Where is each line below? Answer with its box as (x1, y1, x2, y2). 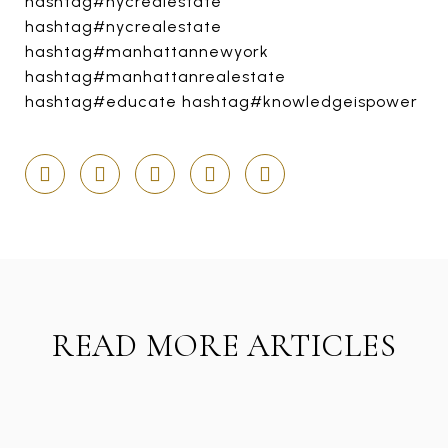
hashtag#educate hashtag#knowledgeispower (25, 92, 418, 111)
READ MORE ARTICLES (51, 326, 397, 365)
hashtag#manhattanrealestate (25, 67, 286, 86)
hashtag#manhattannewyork (25, 42, 269, 61)
